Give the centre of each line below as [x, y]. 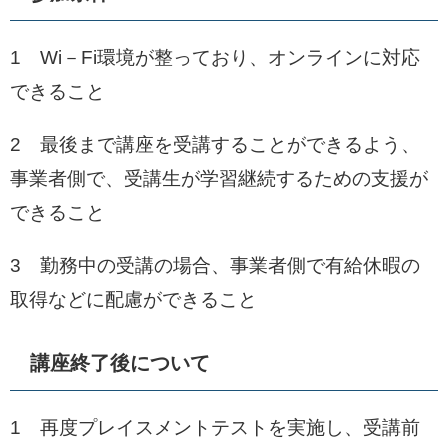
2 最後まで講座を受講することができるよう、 [215, 144]
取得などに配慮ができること [133, 299]
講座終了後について [120, 363]
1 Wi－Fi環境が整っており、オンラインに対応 [215, 57]
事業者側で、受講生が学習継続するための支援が [219, 178]
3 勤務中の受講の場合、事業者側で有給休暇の [215, 265]
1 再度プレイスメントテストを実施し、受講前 [215, 427]
